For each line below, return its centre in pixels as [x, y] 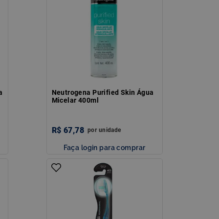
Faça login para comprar [104, 147]
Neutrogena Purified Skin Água [103, 92]
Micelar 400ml [75, 100]
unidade [110, 130]
